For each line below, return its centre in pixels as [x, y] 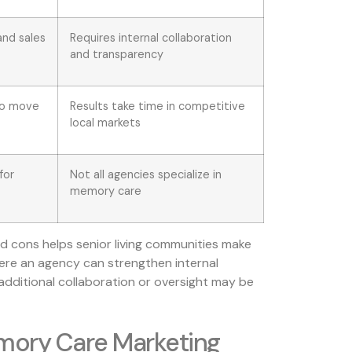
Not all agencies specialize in [146, 174]
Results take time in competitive [158, 106]
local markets [105, 122]
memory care [106, 191]
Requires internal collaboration [151, 37]
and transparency [117, 54]
